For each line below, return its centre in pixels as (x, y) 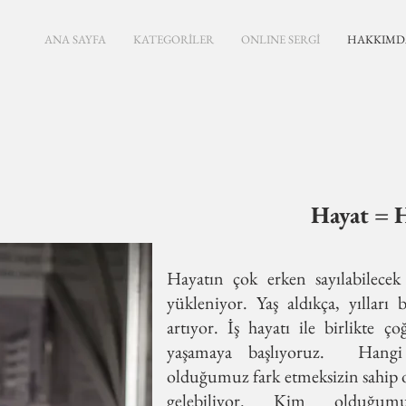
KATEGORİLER (174, 39)
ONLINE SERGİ (280, 39)
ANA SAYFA (75, 39)
